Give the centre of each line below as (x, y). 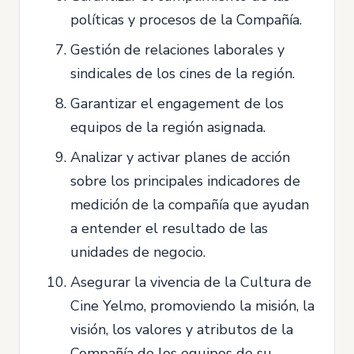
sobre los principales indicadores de (185, 181)
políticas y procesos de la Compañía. (186, 20)
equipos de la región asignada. (168, 127)
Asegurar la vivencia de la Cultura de (191, 282)
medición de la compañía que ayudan (190, 205)
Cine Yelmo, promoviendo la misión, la (192, 306)
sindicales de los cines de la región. (183, 73)
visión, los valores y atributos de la (182, 330)
